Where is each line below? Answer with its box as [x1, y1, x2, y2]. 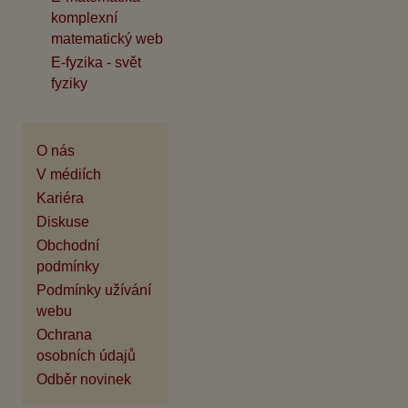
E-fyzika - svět [51, 55, 141, 71]
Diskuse [36, 214, 89, 229]
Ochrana [36, 327, 92, 342]
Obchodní [36, 238, 99, 253]
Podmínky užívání [36, 282, 151, 298]
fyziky [51, 76, 87, 92]
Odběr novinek [36, 372, 131, 387]
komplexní [51, 10, 117, 26]
